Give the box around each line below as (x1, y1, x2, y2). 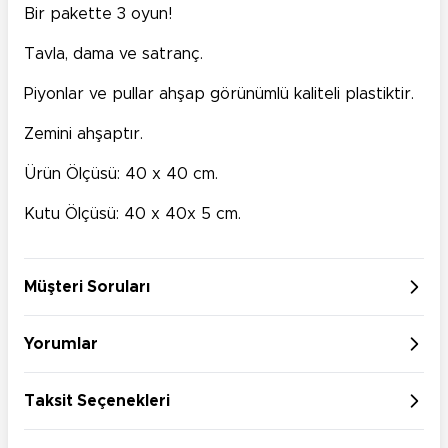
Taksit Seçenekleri (24, 392, 170, 409)
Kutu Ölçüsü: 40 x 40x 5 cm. (24, 205, 241, 222)
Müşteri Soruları (24, 278, 150, 295)
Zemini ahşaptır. (24, 125, 143, 142)
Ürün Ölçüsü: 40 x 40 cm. (24, 165, 218, 182)
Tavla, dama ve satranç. (24, 45, 203, 62)
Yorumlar (24, 335, 98, 352)
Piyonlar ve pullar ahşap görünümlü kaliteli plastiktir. (24, 85, 414, 102)
